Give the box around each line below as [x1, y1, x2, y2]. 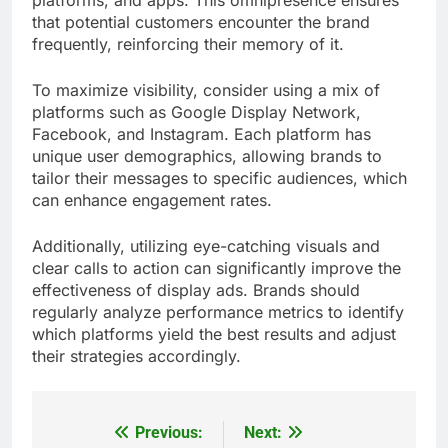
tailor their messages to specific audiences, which [32, 167, 407, 188]
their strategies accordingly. [32, 345, 241, 366]
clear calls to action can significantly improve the [32, 257, 401, 278]
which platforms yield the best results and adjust [32, 323, 396, 344]
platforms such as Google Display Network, [32, 101, 361, 122]
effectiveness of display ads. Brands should [32, 279, 360, 300]
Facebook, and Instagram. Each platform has [32, 123, 371, 144]
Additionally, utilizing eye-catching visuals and [32, 235, 380, 256]
